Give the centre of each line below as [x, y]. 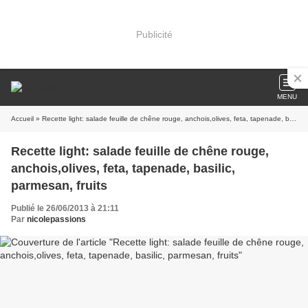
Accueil [22, 119]
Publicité [154, 34]
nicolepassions [56, 219]
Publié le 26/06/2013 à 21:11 [65, 208]
